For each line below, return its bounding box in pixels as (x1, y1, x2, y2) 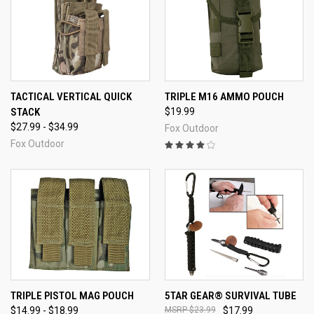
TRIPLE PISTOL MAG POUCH (11, 289, 134, 303)
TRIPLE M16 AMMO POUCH (164, 90, 284, 103)
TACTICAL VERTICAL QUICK (11, 90, 132, 103)
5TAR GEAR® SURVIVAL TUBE (164, 289, 296, 303)
